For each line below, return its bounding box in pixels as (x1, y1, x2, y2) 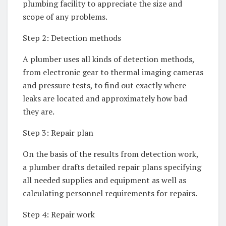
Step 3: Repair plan (23, 127, 93, 139)
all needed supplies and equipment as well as (23, 175, 186, 186)
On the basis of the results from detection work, (23, 148, 198, 160)
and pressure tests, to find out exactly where (23, 80, 186, 91)
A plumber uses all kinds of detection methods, (23, 53, 194, 65)
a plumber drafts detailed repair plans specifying (23, 161, 201, 173)
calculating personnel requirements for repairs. (23, 188, 197, 199)
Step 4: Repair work (23, 209, 95, 220)
